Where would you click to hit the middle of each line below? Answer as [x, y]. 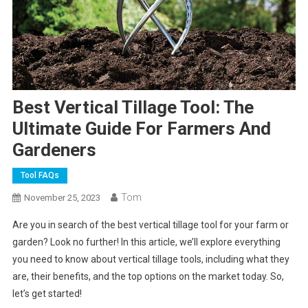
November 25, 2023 [62, 198]
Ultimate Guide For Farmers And [141, 129]
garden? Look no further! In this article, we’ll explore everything [146, 242]
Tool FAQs [40, 176]
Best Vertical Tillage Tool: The [133, 108]
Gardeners [54, 150]
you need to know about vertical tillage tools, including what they [151, 260]
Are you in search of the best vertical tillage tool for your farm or [150, 225]
